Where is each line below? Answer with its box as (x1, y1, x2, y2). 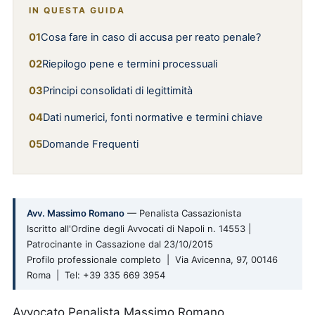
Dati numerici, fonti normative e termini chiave (43, 111, 263, 124)
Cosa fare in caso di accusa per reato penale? (41, 31, 261, 44)
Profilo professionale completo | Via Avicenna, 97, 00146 (27, 254, 278, 265)
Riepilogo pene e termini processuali (42, 58, 217, 70)
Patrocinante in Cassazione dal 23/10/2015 (27, 238, 213, 250)
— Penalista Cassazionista (124, 207, 241, 219)
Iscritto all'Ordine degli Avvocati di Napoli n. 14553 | (27, 223, 251, 234)
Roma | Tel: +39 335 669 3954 (27, 269, 165, 281)
